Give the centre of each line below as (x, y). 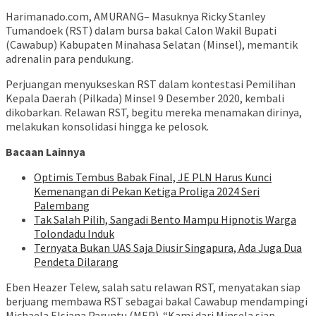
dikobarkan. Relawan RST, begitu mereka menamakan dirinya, (154, 113)
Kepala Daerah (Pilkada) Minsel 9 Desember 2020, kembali (145, 98)
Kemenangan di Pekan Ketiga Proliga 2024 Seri (147, 192)
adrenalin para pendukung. (69, 59)
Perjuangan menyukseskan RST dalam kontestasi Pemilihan (151, 84)
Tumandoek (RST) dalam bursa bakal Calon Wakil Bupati (141, 31)
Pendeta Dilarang (76, 262)
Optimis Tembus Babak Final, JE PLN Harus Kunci (153, 177)
